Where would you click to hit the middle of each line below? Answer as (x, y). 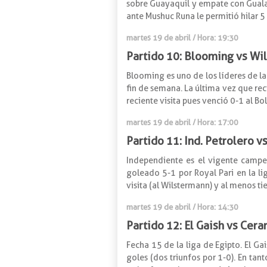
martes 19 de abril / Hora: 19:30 (182, 37)
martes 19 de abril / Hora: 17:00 (182, 122)
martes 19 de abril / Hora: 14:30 (182, 207)
